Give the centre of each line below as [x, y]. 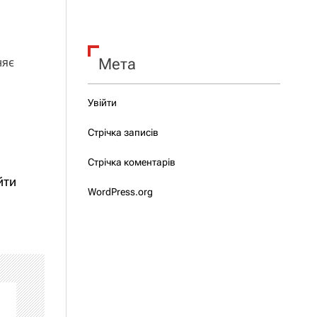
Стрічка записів [123, 132]
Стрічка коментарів [131, 162]
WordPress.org [120, 192]
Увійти [102, 103]
